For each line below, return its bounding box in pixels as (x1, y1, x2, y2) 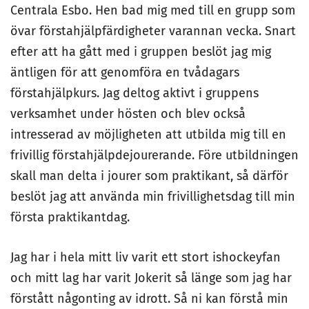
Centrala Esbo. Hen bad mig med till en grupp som (10, 3, 295, 18)
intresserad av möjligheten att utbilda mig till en (10, 127, 286, 142)
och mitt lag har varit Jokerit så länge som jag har (10, 270, 292, 286)
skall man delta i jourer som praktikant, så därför (10, 168, 288, 183)
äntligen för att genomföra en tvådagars (10, 65, 239, 80)
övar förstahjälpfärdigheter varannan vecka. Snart (10, 23, 296, 39)
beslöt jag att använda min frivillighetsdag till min (10, 189, 295, 204)
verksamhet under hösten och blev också (10, 106, 246, 121)
